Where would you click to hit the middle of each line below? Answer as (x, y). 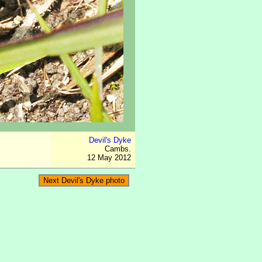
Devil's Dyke (110, 140)
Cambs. (118, 149)
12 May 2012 (109, 158)
